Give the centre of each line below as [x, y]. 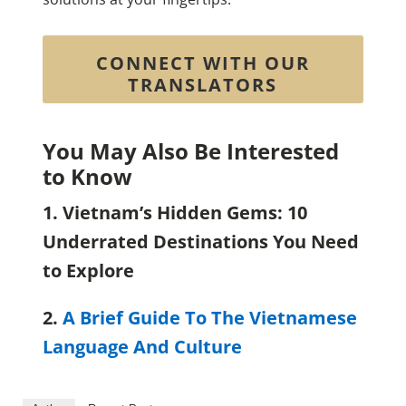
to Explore [88, 270]
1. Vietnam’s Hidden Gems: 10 [174, 212]
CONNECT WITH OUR [203, 63]
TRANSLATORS [203, 85]
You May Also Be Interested [190, 150]
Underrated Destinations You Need [200, 241]
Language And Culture [142, 346]
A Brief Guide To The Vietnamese [209, 317]
